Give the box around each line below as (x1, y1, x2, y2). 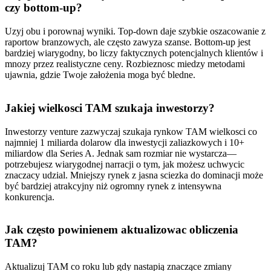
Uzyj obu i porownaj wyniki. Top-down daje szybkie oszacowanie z (5, 26, 266, 37)
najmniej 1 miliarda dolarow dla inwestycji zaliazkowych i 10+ (5, 137, 244, 148)
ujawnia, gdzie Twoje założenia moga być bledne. (5, 70, 195, 80)
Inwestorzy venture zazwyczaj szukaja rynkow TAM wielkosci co (5, 126, 257, 137)
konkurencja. (5, 191, 54, 202)
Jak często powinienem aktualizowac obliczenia (5, 223, 238, 237)
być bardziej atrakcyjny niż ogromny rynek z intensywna (5, 180, 221, 191)
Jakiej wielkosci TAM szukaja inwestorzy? (5, 101, 215, 114)
